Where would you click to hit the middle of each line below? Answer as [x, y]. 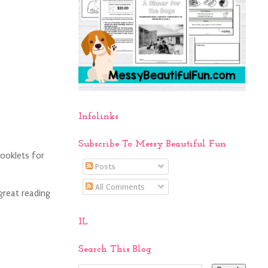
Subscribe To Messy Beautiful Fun [152, 144]
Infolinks [98, 117]
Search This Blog [115, 249]
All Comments [119, 187]
